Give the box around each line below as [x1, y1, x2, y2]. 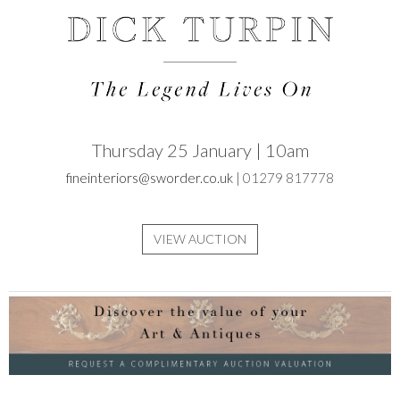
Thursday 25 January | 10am [91, 139, 309, 162]
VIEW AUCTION [154, 231, 246, 247]
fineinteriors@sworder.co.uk [66, 170, 233, 187]
